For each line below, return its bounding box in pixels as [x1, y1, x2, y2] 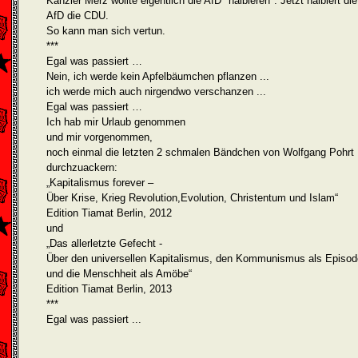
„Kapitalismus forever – [46, 177, 153, 189]
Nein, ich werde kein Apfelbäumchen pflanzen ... [46, 70, 269, 82]
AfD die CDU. [46, 10, 109, 22]
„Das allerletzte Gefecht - [46, 237, 162, 249]
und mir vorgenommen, [46, 131, 153, 143]
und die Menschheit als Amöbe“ [46, 268, 192, 280]
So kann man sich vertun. [46, 25, 165, 37]
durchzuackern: [46, 161, 117, 173]
